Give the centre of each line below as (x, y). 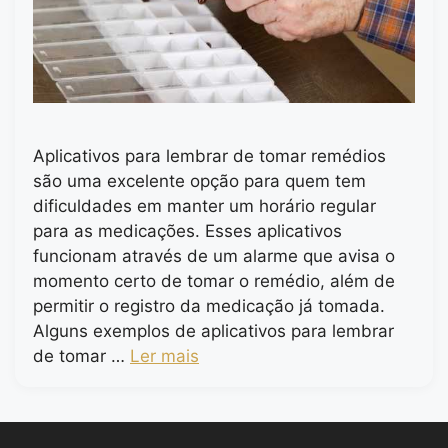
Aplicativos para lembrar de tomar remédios (209, 156)
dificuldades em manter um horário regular (204, 206)
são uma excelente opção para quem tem (199, 181)
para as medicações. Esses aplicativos (187, 231)
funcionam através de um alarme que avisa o (214, 256)
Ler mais (164, 356)
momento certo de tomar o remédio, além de (214, 281)
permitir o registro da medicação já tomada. (209, 306)
